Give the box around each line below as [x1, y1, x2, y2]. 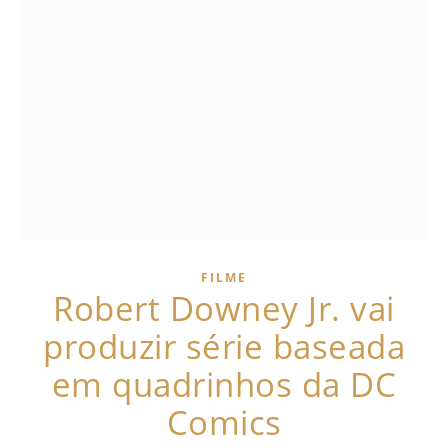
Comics [166, 399, 282, 445]
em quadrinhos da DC [51, 361, 397, 407]
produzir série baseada [43, 323, 405, 369]
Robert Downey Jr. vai [53, 285, 395, 331]
